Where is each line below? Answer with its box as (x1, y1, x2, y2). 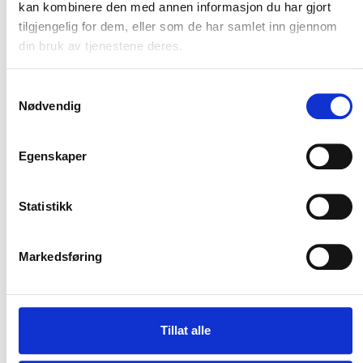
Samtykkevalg (6, 83, 83, 97)
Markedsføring (19, 250, 103, 264)
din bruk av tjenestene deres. (19, 38, 183, 53)
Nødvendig (19, 99, 81, 113)
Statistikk (19, 199, 72, 214)
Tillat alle (160, 323, 211, 338)
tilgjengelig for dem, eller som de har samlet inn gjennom (19, 19, 338, 33)
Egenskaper (19, 149, 87, 164)
